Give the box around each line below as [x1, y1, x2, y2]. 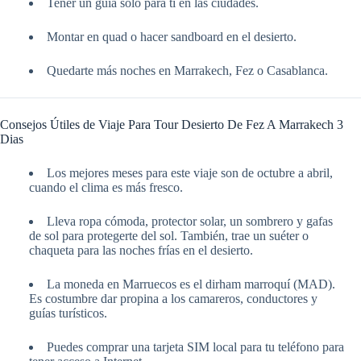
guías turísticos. [29, 306, 107, 321]
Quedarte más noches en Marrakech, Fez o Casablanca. [47, 64, 328, 78]
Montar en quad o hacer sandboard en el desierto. [47, 30, 297, 44]
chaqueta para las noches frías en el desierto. [29, 243, 253, 258]
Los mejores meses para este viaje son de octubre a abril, [47, 166, 333, 180]
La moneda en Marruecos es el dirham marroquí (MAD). [47, 277, 335, 292]
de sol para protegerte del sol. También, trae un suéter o [29, 229, 309, 243]
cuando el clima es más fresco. [29, 180, 183, 195]
